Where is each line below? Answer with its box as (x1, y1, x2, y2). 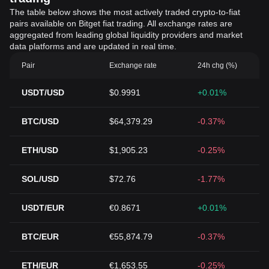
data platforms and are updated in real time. (10, 41, 177, 51)
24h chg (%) (197, 61, 237, 70)
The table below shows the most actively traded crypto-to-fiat (10, 7, 240, 17)
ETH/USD (22, 145, 58, 155)
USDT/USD (22, 88, 64, 97)
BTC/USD (22, 116, 59, 126)
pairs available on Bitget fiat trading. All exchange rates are (10, 19, 232, 28)
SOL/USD (22, 174, 59, 184)
